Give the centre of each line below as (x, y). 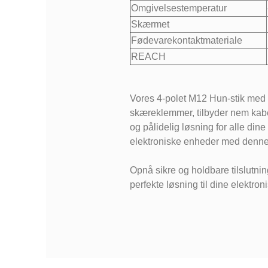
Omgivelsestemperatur (179, 8)
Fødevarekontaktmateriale (186, 41)
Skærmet (150, 25)
